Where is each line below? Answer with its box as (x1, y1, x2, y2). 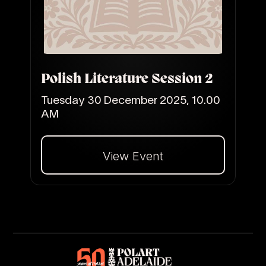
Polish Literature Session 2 (40, 72, 213, 88)
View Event (102, 149, 163, 164)
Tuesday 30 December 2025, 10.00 (40, 95, 220, 106)
